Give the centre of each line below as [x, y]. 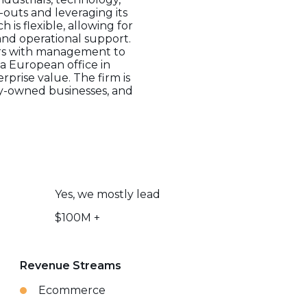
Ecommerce [72, 290]
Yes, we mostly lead [108, 194]
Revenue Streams [71, 266]
